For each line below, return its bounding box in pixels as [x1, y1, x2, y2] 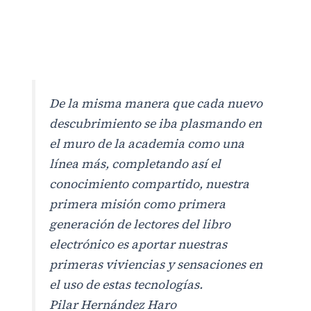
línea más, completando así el [49, 155, 221, 173]
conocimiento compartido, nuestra [49, 176, 250, 193]
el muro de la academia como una [49, 135, 245, 153]
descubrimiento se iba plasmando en [49, 115, 262, 133]
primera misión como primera [49, 196, 226, 213]
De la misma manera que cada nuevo [49, 95, 263, 112]
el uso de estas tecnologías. [49, 276, 203, 294]
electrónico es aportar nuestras [49, 236, 228, 253]
